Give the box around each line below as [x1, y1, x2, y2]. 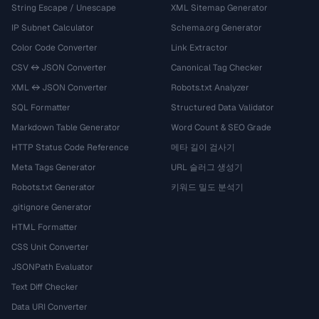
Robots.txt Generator [11, 182, 95, 193]
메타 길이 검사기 [171, 142, 235, 153]
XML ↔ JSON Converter [11, 82, 108, 93]
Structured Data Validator [171, 102, 274, 113]
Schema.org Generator [171, 22, 262, 33]
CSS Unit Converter [11, 241, 89, 253]
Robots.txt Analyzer [171, 82, 249, 93]
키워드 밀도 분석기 [171, 182, 244, 193]
